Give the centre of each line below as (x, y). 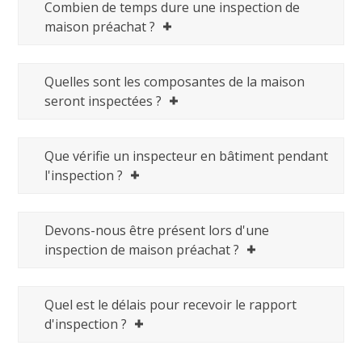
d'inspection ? (86, 324)
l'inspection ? (84, 175)
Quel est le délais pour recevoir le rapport (171, 304)
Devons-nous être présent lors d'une (157, 230)
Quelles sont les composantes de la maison (175, 81)
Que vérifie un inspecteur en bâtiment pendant (187, 156)
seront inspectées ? (103, 101)
